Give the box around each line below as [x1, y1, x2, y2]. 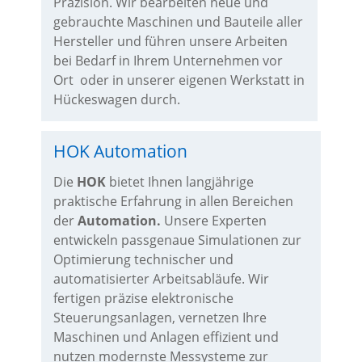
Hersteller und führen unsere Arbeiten [53, 32, 288, 50]
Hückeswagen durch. [53, 90, 180, 108]
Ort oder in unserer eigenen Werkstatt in [53, 71, 305, 89]
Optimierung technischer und [53, 250, 234, 268]
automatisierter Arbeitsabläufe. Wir [53, 270, 269, 288]
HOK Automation [53, 140, 187, 162]
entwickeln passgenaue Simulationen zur [53, 231, 301, 249]
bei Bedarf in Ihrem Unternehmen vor [53, 52, 283, 69]
